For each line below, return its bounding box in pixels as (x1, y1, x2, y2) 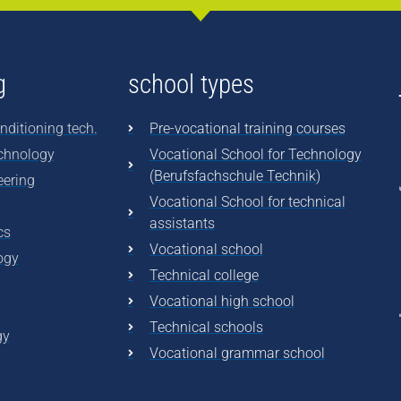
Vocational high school (149, 293, 294, 311)
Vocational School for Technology (149, 146, 362, 164)
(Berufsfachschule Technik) (149, 167, 320, 185)
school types (127, 69, 254, 100)
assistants (149, 215, 215, 233)
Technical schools (149, 319, 263, 337)
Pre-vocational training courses (149, 120, 346, 138)
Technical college (149, 267, 259, 285)
